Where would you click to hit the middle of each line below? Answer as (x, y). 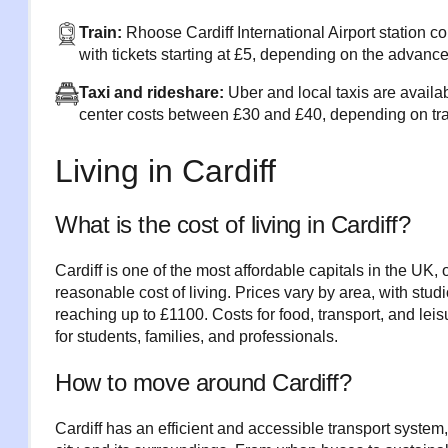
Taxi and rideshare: (154, 92)
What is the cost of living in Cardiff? (233, 224)
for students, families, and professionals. (197, 336)
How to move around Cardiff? (203, 382)
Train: (103, 32)
